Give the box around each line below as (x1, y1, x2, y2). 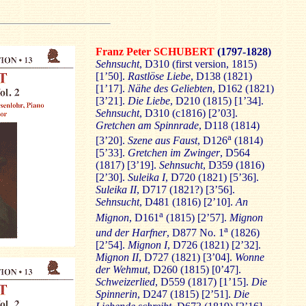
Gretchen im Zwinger (127, 147, 220, 159)
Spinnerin (95, 288, 137, 300)
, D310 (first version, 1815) (139, 58, 257, 70)
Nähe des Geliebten (127, 83, 212, 94)
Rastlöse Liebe (127, 70, 191, 82)
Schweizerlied (95, 275, 155, 288)
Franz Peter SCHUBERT (95, 46, 217, 57)
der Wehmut (95, 263, 148, 275)
